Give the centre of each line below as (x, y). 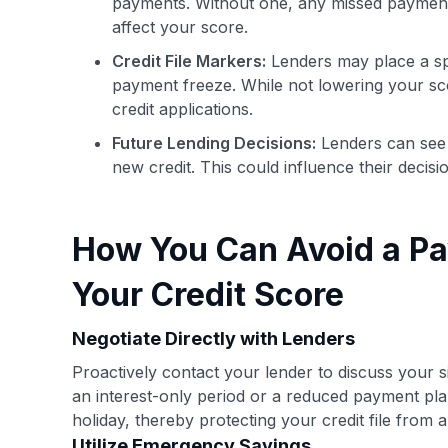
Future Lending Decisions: (214, 143)
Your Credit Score (208, 294)
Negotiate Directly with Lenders (213, 338)
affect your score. (180, 27)
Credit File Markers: (189, 61)
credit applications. (182, 109)
